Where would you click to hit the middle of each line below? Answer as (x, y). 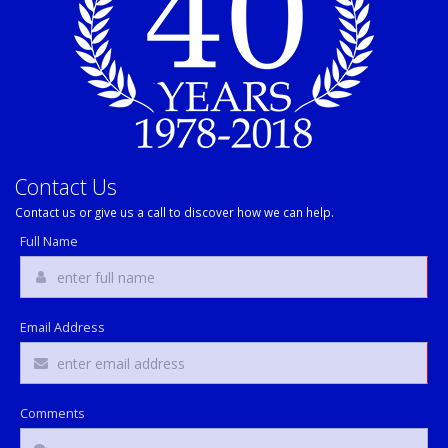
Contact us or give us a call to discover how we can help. (174, 212)
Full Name (49, 241)
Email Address (62, 327)
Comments (52, 413)
